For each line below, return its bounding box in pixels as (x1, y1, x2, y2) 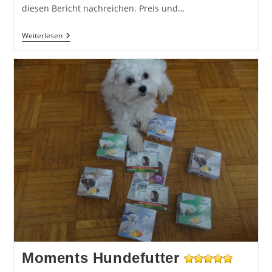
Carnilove (61, 29, 100, 41)
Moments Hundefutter (21, 249, 180, 266)
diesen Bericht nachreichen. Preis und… (21, 2, 185, 14)
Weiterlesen (21, 30, 63, 41)
